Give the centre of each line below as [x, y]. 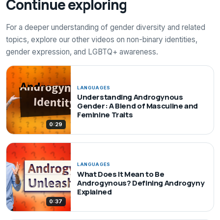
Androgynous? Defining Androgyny [141, 183]
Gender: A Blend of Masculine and [137, 106]
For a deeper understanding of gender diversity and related [106, 27]
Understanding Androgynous [130, 97]
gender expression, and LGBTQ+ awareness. [82, 52]
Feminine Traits [105, 115]
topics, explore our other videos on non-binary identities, [102, 39]
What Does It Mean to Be [121, 174]
